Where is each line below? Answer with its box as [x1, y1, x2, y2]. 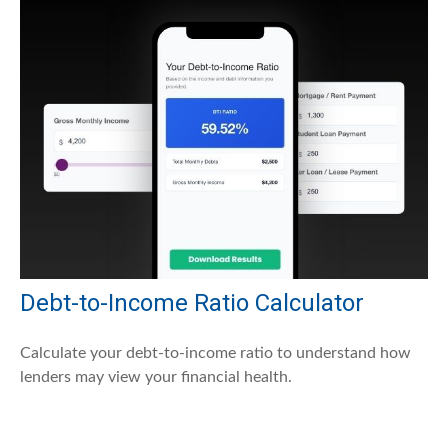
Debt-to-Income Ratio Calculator [20, 289, 364, 318]
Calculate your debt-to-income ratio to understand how [20, 345, 411, 362]
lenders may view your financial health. [20, 369, 292, 386]
